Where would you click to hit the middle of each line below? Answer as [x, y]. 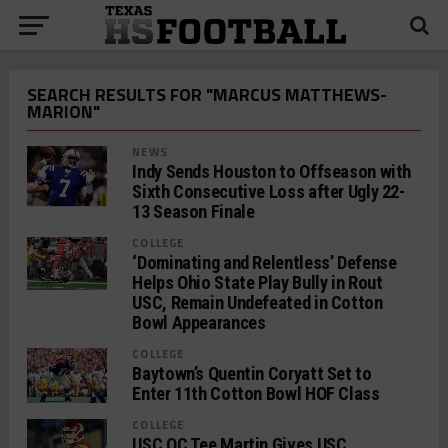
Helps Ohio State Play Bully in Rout [257, 282]
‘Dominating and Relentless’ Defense [264, 262]
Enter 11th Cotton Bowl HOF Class [256, 393]
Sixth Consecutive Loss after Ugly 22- [268, 191]
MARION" [63, 111]
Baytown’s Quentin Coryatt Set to [252, 373]
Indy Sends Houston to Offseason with [272, 171]
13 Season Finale [193, 211]
